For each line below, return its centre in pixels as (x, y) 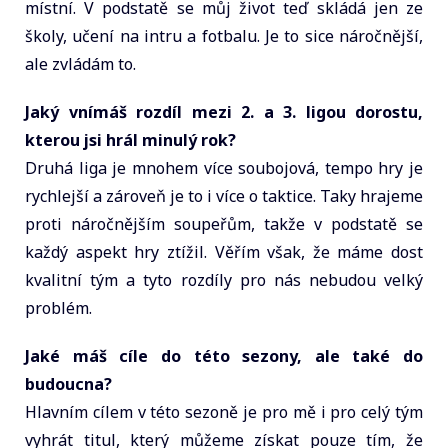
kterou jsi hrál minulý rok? (130, 139)
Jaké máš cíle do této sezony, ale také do (224, 355)
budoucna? (68, 383)
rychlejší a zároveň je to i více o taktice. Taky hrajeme (224, 195)
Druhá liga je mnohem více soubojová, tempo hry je (224, 167)
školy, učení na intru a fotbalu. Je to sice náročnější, (224, 35)
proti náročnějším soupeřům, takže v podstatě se (224, 223)
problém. (58, 307)
